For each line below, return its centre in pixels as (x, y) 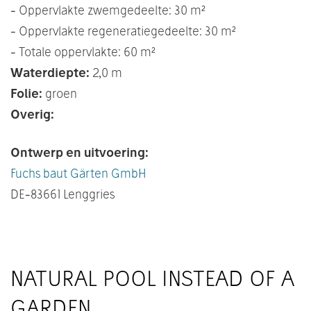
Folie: (26, 93)
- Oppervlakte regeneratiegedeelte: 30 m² (123, 31)
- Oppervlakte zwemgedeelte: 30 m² (108, 10)
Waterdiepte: (50, 72)
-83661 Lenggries (70, 194)
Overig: (32, 114)
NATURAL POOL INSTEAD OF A (152, 278)
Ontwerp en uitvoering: (79, 152)
